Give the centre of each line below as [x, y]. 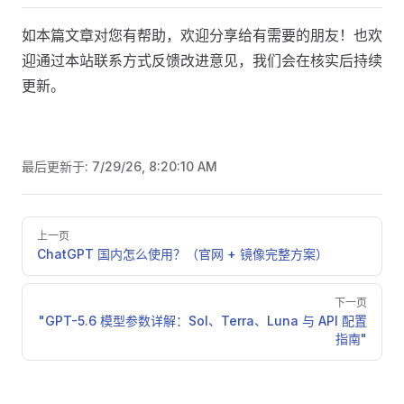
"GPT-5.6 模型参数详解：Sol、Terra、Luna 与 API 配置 [203, 321]
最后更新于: [57, 166]
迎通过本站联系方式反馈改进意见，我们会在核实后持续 [202, 60]
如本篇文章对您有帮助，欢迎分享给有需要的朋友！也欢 [202, 35]
